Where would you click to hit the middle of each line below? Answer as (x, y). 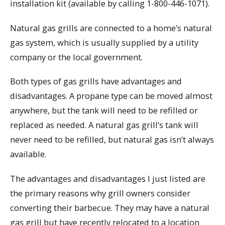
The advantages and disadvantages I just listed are (108, 179)
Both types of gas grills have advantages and (96, 81)
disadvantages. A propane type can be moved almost (111, 96)
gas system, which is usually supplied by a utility (104, 42)
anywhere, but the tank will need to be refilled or (104, 110)
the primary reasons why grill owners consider (100, 193)
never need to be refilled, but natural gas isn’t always (112, 140)
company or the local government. (76, 57)
